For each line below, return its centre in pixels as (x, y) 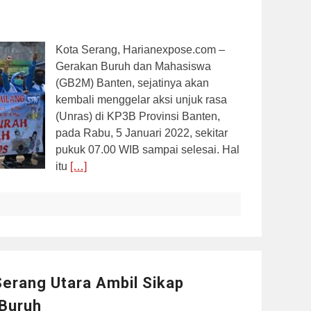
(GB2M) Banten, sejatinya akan (132, 83)
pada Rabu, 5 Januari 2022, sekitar (142, 133)
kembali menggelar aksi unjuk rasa (141, 99)
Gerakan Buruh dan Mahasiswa (133, 66)
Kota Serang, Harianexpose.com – (140, 49)
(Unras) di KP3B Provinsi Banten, (138, 116)
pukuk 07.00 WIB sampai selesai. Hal (148, 149)
